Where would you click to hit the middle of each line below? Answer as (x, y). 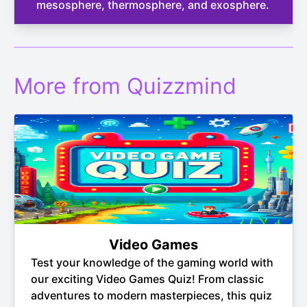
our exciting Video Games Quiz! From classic (147, 279)
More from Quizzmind (125, 86)
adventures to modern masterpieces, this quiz (151, 295)
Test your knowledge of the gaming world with (152, 262)
